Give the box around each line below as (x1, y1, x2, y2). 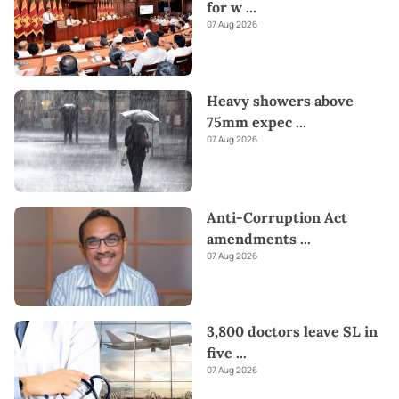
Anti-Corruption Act (207, 208, 347, 226)
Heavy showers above (207, 91, 354, 110)
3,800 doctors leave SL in (207, 322, 378, 341)
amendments (207, 229, 297, 248)
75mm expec (207, 112, 292, 131)
